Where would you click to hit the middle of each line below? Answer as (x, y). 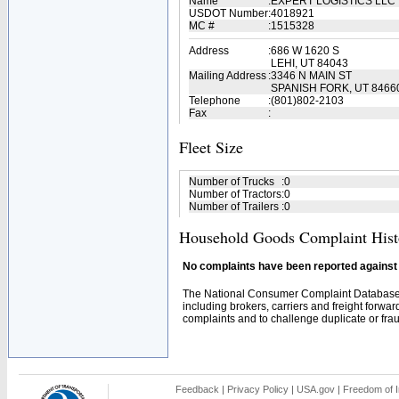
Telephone (215, 101)
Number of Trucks (232, 182)
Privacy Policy (258, 389)
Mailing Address (228, 76)
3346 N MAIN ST (311, 76)
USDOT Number (228, 13)
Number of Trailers (234, 207)
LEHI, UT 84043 (309, 63)
